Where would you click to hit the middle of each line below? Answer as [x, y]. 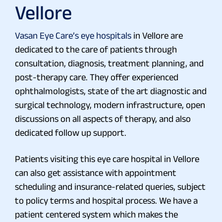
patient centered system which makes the [96, 214]
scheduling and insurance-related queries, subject [110, 186]
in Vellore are [157, 35]
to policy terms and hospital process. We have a [106, 200]
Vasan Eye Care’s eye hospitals [73, 35]
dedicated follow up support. [71, 132]
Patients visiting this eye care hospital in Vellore [107, 159]
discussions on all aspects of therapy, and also [103, 118]
